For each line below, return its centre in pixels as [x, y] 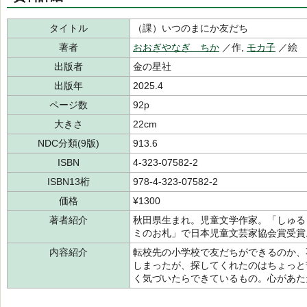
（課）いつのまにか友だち [191, 28]
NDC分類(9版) [69, 143]
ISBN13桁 [69, 182]
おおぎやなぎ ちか [176, 47]
